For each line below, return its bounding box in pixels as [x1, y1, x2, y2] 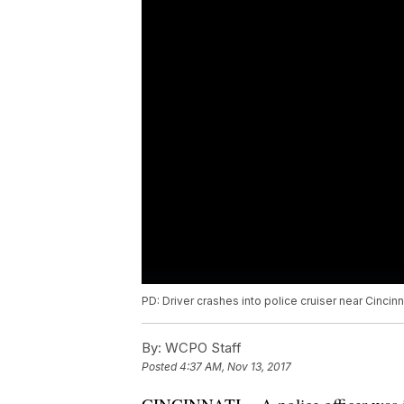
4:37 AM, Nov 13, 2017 [179, 360, 291, 374]
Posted [142, 360, 179, 374]
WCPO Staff [161, 339, 242, 357]
